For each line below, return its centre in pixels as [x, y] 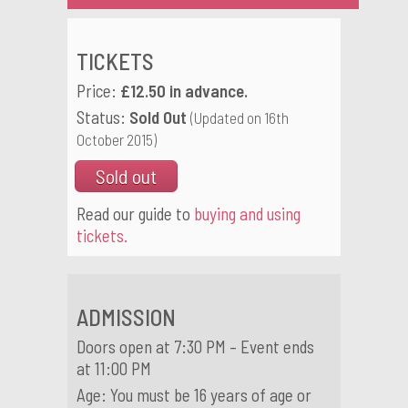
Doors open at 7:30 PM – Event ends [195, 347]
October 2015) [117, 140]
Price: [98, 91]
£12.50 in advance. [184, 91]
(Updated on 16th [240, 118]
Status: [103, 117]
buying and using [247, 214]
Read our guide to [135, 214]
